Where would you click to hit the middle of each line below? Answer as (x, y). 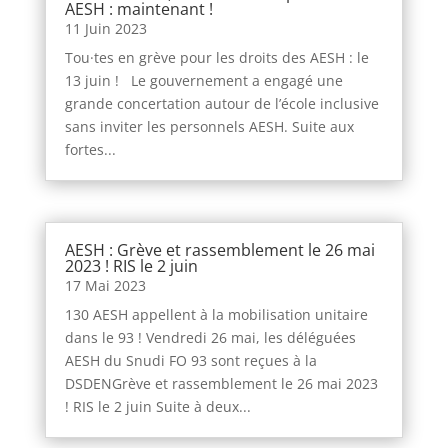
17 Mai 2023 (105, 286)
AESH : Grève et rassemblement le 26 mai (219, 250)
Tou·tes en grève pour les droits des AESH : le (216, 58)
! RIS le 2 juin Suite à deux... (157, 407)
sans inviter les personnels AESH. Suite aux (209, 127)
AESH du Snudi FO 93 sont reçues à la (190, 361)
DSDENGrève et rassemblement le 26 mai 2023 (221, 384)
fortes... (90, 150)
